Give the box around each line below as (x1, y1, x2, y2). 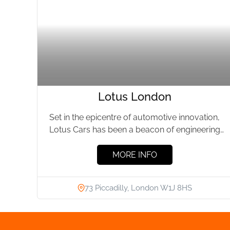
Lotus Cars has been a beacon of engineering (49, 125, 220, 135)
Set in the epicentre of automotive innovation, (49, 112, 220, 123)
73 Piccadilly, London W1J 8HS (84, 183, 192, 193)
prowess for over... (100, 137, 169, 147)
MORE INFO (112, 149, 157, 160)
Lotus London (98, 90, 171, 104)
